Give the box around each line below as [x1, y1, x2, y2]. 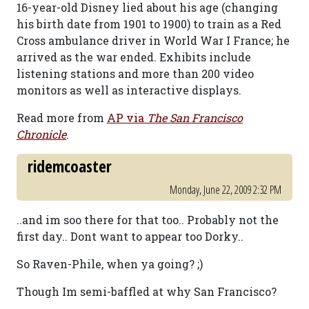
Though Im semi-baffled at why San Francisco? [17, 284, 277, 299]
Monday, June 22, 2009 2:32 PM [170, 182, 281, 197]
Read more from [17, 110, 107, 125]
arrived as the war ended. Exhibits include [17, 50, 251, 64]
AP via [107, 110, 147, 125]
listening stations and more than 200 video [17, 66, 254, 81]
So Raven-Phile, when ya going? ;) [17, 257, 203, 271]
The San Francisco [147, 110, 243, 125]
